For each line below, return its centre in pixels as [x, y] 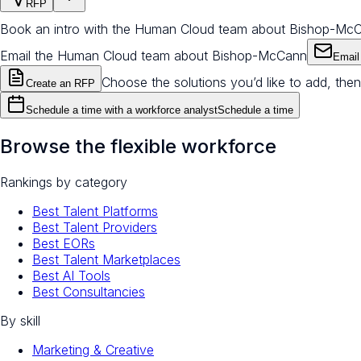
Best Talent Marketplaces [106, 260]
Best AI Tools [71, 276]
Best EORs [64, 244]
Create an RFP [60, 84]
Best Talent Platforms [95, 212]
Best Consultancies [89, 292]
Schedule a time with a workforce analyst [122, 110]
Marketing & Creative [93, 350]
